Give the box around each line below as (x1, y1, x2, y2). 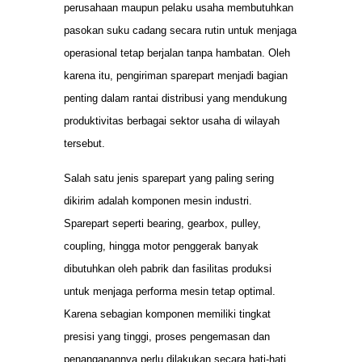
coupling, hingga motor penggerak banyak (64, 239, 259, 252)
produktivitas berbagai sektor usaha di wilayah (64, 115, 280, 128)
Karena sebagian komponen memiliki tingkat (64, 307, 271, 320)
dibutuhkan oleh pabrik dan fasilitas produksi (64, 262, 271, 275)
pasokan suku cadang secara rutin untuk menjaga (64, 24, 297, 37)
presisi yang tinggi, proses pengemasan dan (64, 330, 270, 343)
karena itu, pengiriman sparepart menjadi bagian (64, 69, 288, 82)
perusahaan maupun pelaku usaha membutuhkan (64, 2, 293, 15)
